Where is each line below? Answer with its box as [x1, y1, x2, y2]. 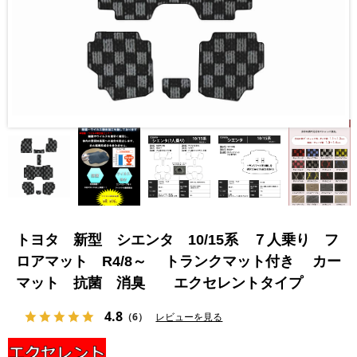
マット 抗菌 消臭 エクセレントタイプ [16, 275, 303, 291]
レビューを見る [155, 310, 223, 324]
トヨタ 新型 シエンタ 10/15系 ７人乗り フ [16, 232, 339, 248]
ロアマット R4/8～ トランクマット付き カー [16, 253, 341, 269]
